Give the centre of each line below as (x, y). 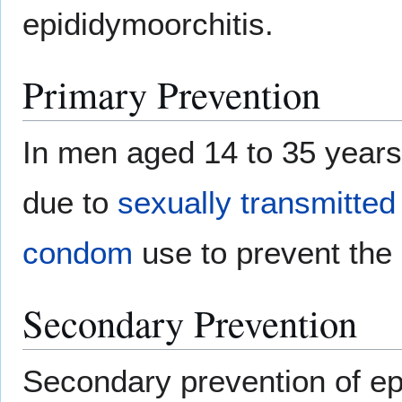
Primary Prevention (171, 94)
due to (70, 203)
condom (78, 253)
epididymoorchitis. (148, 24)
